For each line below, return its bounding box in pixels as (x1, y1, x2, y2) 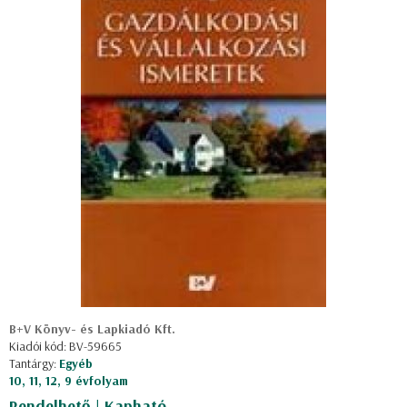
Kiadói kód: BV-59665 (9, 338, 122, 354)
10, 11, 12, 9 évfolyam (9, 372, 128, 389)
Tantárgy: (9, 355, 59, 372)
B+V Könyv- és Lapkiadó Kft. (9, 321, 175, 337)
